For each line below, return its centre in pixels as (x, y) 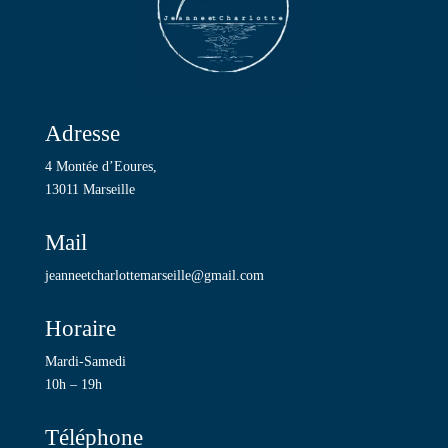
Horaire (80, 328)
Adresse (82, 133)
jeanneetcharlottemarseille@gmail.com (154, 275)
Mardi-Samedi (85, 361)
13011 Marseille (89, 189)
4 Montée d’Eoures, (100, 166)
